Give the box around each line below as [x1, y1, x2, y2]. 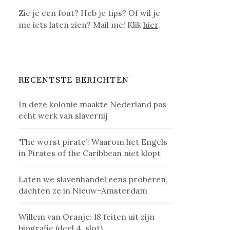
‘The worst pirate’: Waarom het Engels [18, 137, 168, 147]
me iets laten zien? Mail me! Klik [18, 20, 144, 30]
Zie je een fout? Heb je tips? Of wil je [18, 8, 161, 18]
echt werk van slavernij [18, 110, 110, 121]
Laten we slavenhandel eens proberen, [18, 174, 168, 185]
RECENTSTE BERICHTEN [18, 74, 129, 86]
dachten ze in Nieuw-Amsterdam [18, 185, 148, 196]
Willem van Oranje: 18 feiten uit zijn [18, 212, 155, 222]
